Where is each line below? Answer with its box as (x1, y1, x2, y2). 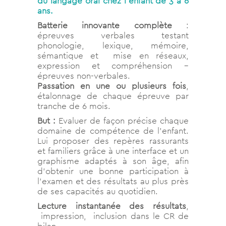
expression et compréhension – (37, 60, 189, 71)
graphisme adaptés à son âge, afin (37, 155, 189, 166)
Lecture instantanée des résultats (37, 200, 186, 211)
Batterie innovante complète (37, 19, 172, 31)
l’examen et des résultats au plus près (37, 175, 189, 187)
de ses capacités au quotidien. (37, 185, 158, 197)
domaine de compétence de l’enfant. (37, 125, 189, 136)
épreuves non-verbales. (37, 70, 130, 81)
